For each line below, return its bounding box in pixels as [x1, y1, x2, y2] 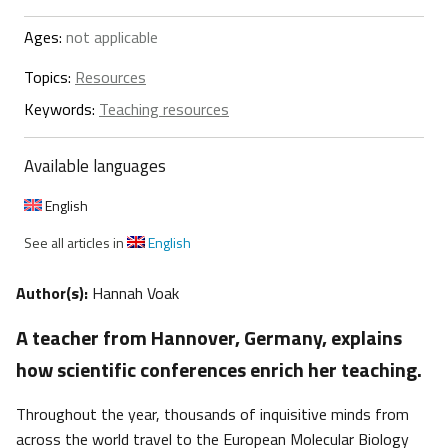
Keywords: [24, 97, 99, 122]
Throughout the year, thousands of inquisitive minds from [16, 402, 409, 427]
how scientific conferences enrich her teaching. [16, 354, 430, 386]
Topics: [24, 65, 75, 90]
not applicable [62, 25, 158, 50]
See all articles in [24, 232, 127, 254]
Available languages [24, 153, 166, 180]
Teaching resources [99, 97, 229, 122]
